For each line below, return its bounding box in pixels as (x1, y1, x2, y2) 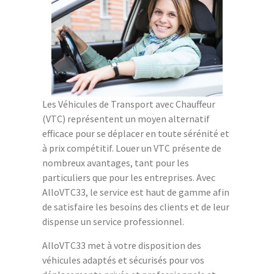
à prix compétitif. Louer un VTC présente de (42, 142, 221, 155)
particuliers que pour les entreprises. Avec (42, 171, 215, 184)
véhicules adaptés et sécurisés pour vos (42, 254, 204, 267)
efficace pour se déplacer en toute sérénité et (42, 127, 229, 140)
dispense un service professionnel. (42, 215, 184, 228)
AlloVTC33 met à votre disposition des (42, 239, 201, 252)
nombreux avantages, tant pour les (42, 157, 189, 169)
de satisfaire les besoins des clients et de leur (42, 201, 229, 213)
